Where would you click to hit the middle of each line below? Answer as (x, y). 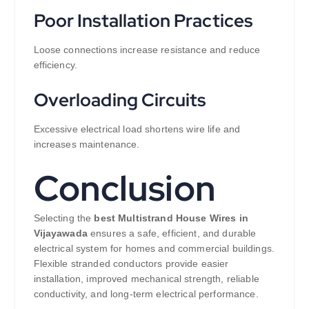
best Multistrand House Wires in (171, 218)
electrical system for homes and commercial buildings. (154, 249)
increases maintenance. (87, 144)
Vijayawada (60, 233)
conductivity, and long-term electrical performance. (146, 294)
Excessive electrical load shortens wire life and (137, 129)
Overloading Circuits (120, 99)
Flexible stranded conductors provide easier (131, 264)
